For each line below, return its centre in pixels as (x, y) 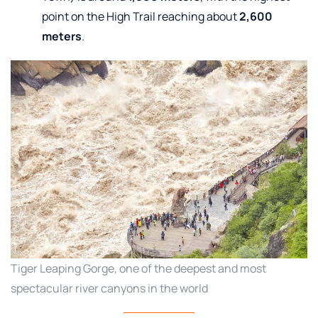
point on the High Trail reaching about (141, 17)
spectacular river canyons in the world (109, 288)
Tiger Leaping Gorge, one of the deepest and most (138, 268)
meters (62, 37)
